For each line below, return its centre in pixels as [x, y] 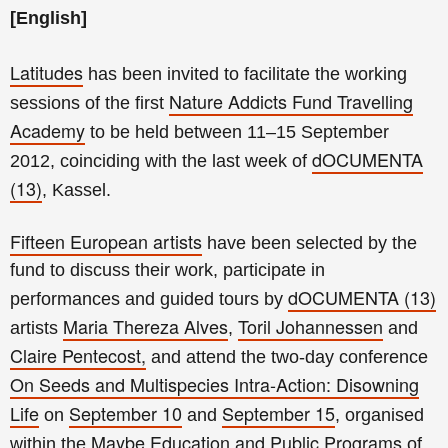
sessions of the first [89, 103]
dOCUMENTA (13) [362, 297]
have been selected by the [309, 243]
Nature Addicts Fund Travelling [291, 101]
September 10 [125, 413]
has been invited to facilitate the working [245, 74]
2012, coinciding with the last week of [161, 161]
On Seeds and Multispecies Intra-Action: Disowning [214, 384]
